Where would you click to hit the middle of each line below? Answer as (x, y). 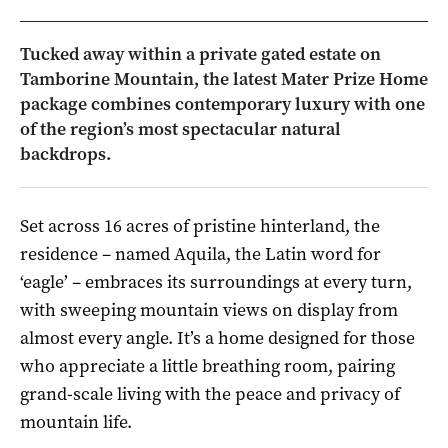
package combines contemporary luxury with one (222, 103)
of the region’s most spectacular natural (180, 128)
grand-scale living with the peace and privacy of (210, 393)
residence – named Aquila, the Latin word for (200, 253)
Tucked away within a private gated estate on (200, 53)
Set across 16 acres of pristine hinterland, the (200, 225)
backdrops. (65, 153)
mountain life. (76, 421)
